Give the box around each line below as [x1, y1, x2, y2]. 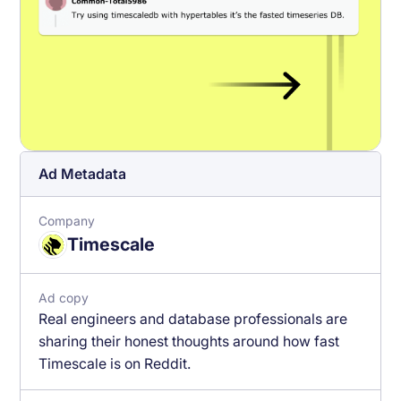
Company [38, 213, 96, 228]
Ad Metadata [38, 165, 127, 183]
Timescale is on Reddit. [38, 355, 192, 373]
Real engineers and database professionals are [38, 311, 348, 328]
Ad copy [38, 291, 90, 306]
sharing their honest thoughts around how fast [38, 333, 340, 351]
